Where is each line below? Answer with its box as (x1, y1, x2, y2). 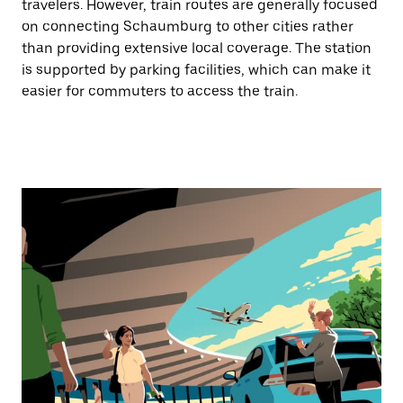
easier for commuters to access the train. (22, 83, 298, 100)
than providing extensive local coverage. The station (22, 40, 372, 57)
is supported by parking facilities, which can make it (22, 61, 371, 78)
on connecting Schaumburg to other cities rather (22, 18, 354, 35)
